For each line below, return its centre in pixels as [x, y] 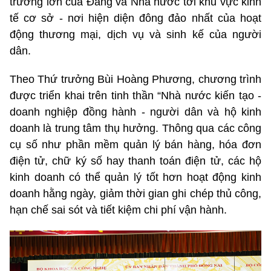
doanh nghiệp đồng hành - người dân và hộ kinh [135, 112]
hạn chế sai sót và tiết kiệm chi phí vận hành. [118, 210]
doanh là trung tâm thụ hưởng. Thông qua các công [135, 128]
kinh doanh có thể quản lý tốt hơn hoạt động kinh [135, 177]
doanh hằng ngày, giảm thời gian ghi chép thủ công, [135, 193]
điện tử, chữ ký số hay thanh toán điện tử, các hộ [135, 161]
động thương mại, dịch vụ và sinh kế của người [135, 34]
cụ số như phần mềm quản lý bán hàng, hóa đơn [135, 144]
